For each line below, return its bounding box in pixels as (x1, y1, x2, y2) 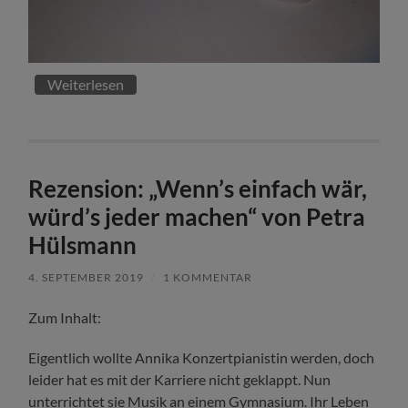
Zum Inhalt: (28, 309, 102, 327)
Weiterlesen (47, 76, 125, 94)
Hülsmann (28, 230, 138, 260)
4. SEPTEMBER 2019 (28, 270, 145, 285)
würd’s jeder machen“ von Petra (28, 202, 366, 232)
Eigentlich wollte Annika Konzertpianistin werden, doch (28, 349, 375, 367)
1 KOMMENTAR (163, 270, 253, 285)
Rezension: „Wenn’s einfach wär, (28, 174, 368, 204)
